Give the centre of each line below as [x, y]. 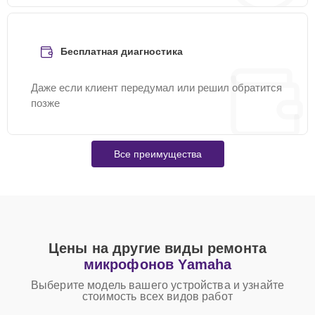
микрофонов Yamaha [157, 264]
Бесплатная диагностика [122, 51]
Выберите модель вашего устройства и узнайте [157, 285]
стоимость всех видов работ [157, 296]
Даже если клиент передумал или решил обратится [156, 88]
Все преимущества [157, 154]
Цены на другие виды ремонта [157, 248]
